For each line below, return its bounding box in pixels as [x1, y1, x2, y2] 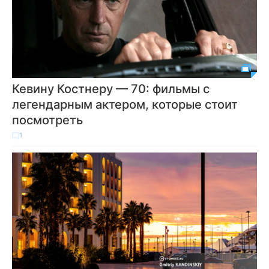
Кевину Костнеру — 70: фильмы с [12, 82, 210, 96]
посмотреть [12, 113, 83, 127]
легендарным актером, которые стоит [12, 97, 238, 112]
